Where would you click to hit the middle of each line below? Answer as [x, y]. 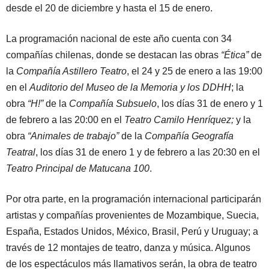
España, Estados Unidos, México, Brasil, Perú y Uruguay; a [132, 232]
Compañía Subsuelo [113, 104]
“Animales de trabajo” [73, 136]
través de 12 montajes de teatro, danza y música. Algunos [128, 248]
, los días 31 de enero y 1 [210, 104]
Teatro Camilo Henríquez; [179, 120]
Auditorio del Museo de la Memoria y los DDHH [130, 88]
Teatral [21, 153]
